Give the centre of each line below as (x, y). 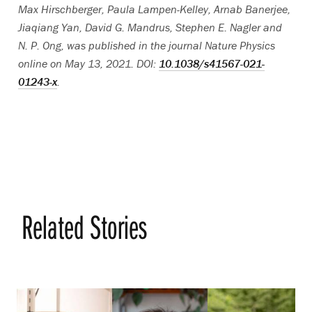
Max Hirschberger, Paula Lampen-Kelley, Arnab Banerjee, (154, 9)
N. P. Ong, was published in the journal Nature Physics (147, 46)
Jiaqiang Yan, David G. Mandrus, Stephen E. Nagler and (150, 28)
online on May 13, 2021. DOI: (88, 64)
